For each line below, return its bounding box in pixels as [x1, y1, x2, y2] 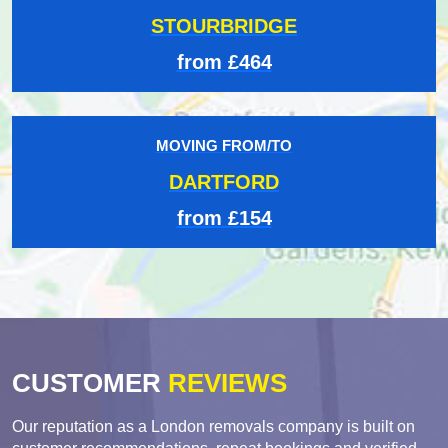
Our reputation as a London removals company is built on [12, 417, 415, 435]
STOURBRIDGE [151, 14, 297, 37]
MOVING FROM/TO [156, 136, 292, 154]
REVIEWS [161, 367, 287, 398]
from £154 [176, 206, 272, 229]
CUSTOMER [12, 367, 161, 398]
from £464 [176, 50, 272, 73]
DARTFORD [169, 170, 279, 193]
